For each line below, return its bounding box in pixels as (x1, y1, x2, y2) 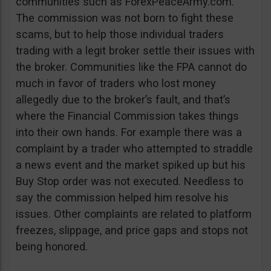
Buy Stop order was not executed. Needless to (16, 175, 243, 188)
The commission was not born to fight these (16, 11, 233, 24)
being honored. (16, 240, 91, 253)
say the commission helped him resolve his (16, 191, 229, 204)
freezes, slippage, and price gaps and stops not (16, 224, 248, 237)
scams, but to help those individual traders (16, 28, 224, 41)
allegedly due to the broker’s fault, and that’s (16, 93, 230, 106)
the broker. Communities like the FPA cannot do (16, 60, 247, 73)
